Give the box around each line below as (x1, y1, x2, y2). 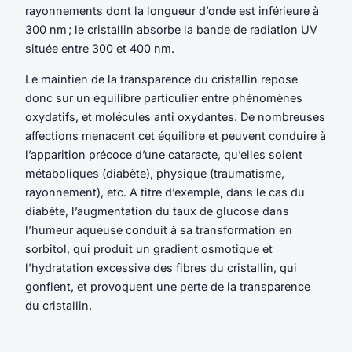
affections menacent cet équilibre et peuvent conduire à (25, 128, 326, 142)
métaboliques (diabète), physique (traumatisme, (25, 166, 284, 180)
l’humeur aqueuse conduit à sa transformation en (25, 222, 292, 236)
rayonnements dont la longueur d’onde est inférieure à (25, 4, 319, 18)
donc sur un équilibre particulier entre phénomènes (25, 90, 302, 104)
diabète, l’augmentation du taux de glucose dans (25, 203, 289, 218)
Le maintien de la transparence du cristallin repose (25, 71, 298, 86)
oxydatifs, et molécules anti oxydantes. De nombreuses (25, 109, 325, 123)
